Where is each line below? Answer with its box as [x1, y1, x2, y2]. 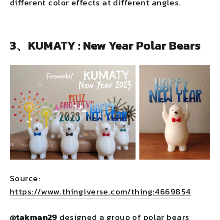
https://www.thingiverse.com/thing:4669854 [10, 185, 191, 198]
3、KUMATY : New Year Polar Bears [10, 37, 201, 55]
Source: [10, 172, 40, 185]
